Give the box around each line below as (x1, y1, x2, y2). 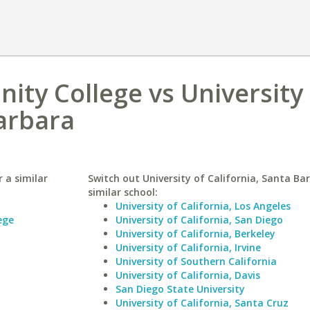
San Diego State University (115, 282, 245, 295)
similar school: (87, 185, 158, 199)
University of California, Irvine (115, 241, 261, 254)
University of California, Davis (115, 268, 260, 282)
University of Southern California (115, 255, 277, 268)
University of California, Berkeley (115, 227, 275, 240)
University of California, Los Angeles (115, 199, 291, 212)
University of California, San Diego (115, 213, 283, 226)
